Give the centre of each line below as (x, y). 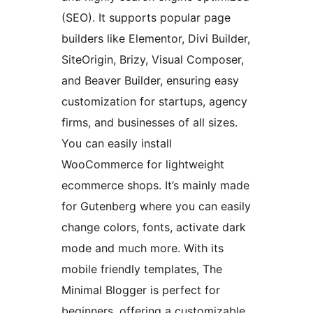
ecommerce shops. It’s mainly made (155, 185)
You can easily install (117, 143)
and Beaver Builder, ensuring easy (150, 80)
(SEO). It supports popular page (146, 17)
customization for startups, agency (154, 101)
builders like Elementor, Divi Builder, (156, 38)
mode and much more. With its (143, 248)
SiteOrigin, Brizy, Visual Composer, (153, 59)
